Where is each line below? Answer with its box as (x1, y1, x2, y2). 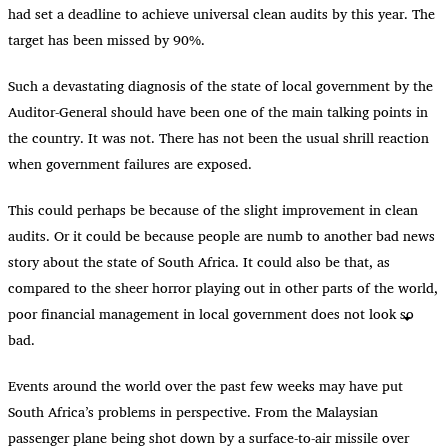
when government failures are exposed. (8, 152, 252, 176)
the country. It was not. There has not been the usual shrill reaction (8, 126, 429, 150)
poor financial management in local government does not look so (8, 302, 414, 326)
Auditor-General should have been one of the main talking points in (8, 100, 428, 124)
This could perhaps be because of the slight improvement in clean (8, 198, 418, 222)
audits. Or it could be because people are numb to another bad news (8, 224, 435, 248)
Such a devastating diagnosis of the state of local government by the (8, 74, 433, 98)
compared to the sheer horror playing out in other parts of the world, (8, 276, 438, 300)
